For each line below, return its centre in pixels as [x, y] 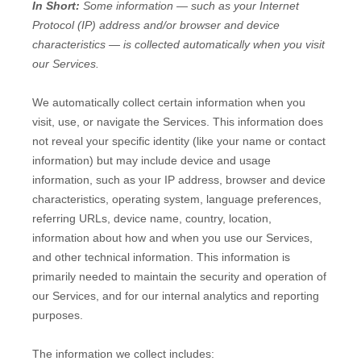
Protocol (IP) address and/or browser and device [156, 25]
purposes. [58, 315]
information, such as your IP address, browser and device [179, 180]
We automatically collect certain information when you [169, 102]
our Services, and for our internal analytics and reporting [176, 296]
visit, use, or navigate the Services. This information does [178, 122]
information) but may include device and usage [151, 160]
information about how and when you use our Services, [172, 238]
